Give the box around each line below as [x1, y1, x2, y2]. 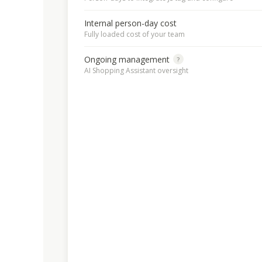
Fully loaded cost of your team [84, 29, 185, 39]
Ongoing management [84, 53, 170, 65]
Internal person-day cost [84, 17, 177, 29]
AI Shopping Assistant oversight [84, 65, 188, 75]
